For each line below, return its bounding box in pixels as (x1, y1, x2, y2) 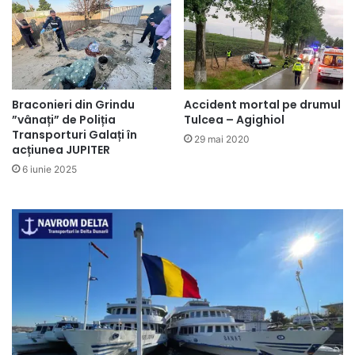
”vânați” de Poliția (12, 112, 116, 128)
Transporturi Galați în (12, 127, 137, 143)
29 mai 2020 (194, 133, 250, 146)
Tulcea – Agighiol (184, 112, 284, 128)
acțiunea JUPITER (12, 142, 110, 158)
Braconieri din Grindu (12, 97, 135, 113)
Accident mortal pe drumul (184, 97, 341, 113)
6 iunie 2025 (22, 163, 77, 176)
